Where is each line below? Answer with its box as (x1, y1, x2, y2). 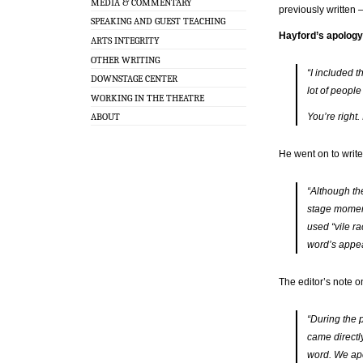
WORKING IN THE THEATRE (91, 92, 204, 104)
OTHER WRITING (91, 53, 160, 66)
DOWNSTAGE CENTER (91, 73, 177, 85)
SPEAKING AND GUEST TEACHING (91, 15, 225, 28)
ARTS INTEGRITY (91, 34, 160, 46)
